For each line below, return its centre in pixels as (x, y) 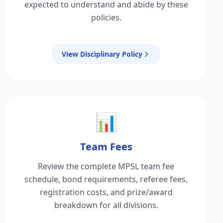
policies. (106, 17)
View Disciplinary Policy (102, 54)
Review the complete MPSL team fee (106, 166)
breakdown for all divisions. (106, 205)
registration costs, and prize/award (106, 192)
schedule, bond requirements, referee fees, (106, 179)
